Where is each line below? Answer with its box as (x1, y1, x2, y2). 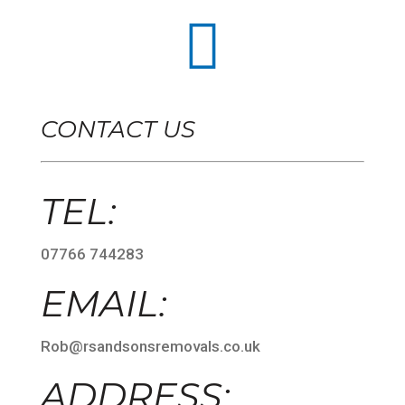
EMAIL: (40, 280, 166, 325)
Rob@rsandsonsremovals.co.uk (40, 336, 260, 355)
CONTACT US (40, 115, 195, 144)
